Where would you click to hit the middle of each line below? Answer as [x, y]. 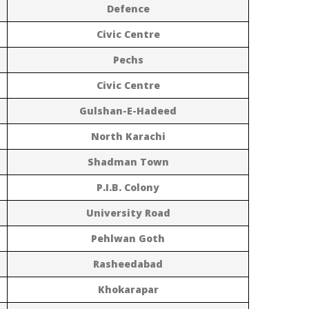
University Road [128, 212]
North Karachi [128, 136]
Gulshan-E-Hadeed [128, 110]
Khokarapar [128, 289]
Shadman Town [128, 161]
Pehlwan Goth [128, 238]
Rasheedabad [128, 263]
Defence [128, 8]
